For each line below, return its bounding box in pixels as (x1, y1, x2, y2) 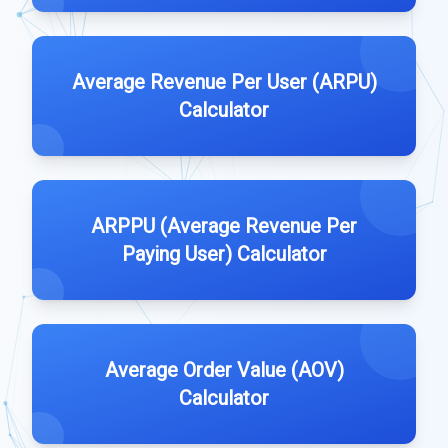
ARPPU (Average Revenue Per (91, 214, 357, 238)
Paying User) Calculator (121, 242, 327, 266)
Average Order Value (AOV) (104, 358, 344, 382)
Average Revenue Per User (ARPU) (71, 70, 377, 94)
